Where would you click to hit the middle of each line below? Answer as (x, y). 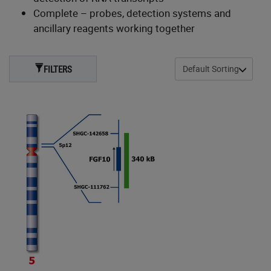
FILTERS (57, 69)
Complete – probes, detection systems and (132, 13)
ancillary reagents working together (114, 28)
